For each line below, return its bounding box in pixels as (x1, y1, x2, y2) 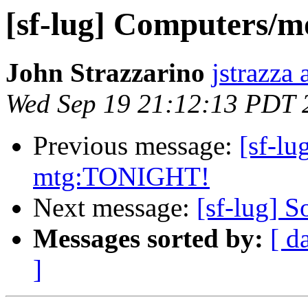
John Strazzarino (5, 58, 205, 88)
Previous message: (33, 131, 239, 161)
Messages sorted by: (33, 223, 263, 254)
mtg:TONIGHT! (33, 162, 210, 192)
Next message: (33, 192, 197, 223)
